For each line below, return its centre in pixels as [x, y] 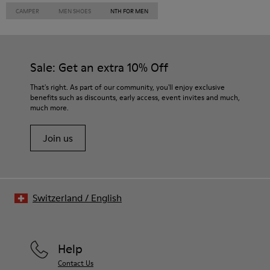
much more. [49, 108]
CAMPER [27, 11]
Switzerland [58, 198]
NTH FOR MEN [129, 11]
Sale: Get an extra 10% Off [99, 67]
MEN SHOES [75, 11]
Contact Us [76, 263]
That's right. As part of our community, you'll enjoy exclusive [127, 87]
